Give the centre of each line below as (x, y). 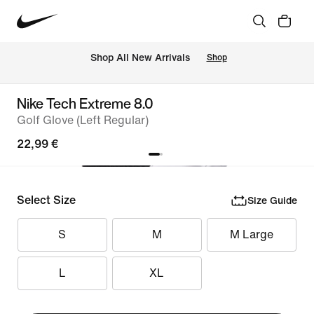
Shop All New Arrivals (140, 58)
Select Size (46, 200)
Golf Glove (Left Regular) (83, 120)
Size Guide (272, 200)
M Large (251, 234)
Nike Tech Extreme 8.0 (85, 103)
